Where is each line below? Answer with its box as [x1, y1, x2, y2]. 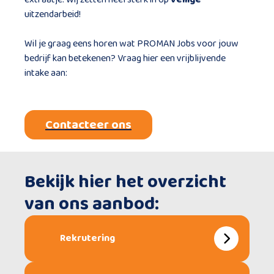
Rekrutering [60, 231, 115, 246]
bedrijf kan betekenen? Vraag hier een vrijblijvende [24, 51, 226, 66]
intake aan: [24, 65, 67, 81]
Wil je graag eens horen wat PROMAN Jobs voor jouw [24, 36, 239, 51]
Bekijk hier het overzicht [24, 168, 226, 197]
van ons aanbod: [24, 190, 159, 219]
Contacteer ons [45, 115, 131, 135]
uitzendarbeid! [24, 7, 81, 22]
